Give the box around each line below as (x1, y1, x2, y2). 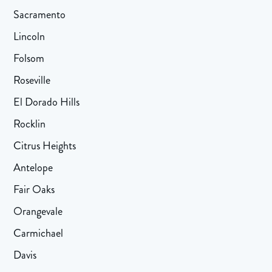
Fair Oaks (13, 182, 55, 198)
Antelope (13, 160, 53, 176)
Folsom (13, 50, 45, 67)
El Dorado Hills (13, 94, 80, 110)
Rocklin (13, 116, 46, 132)
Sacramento (13, 7, 66, 23)
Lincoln (13, 29, 46, 45)
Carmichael (13, 225, 64, 242)
